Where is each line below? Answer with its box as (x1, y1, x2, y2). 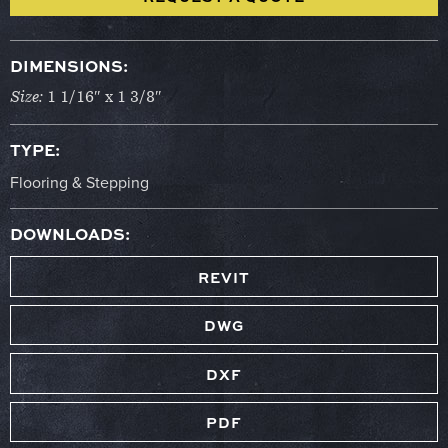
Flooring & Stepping (10, 171, 149, 194)
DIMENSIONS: (10, 54, 128, 78)
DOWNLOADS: (10, 222, 130, 246)
